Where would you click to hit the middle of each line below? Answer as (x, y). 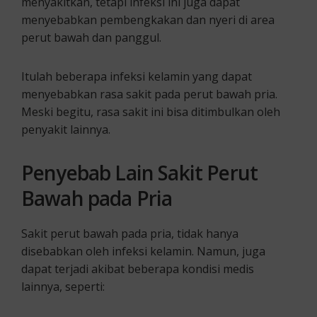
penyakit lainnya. (66, 130)
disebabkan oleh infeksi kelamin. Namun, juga (143, 252)
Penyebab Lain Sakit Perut (140, 173)
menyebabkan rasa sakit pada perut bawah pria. (149, 94)
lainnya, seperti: (63, 287)
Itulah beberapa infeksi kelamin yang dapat (137, 77)
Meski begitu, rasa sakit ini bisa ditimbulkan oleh (151, 112)
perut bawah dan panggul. (91, 38)
